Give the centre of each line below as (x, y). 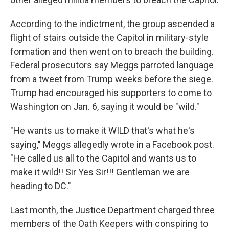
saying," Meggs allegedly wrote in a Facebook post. (112, 144)
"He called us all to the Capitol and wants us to (103, 158)
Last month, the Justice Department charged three (112, 210)
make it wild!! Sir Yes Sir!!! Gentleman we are (100, 172)
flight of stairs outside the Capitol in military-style (109, 37)
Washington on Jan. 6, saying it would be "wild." (105, 106)
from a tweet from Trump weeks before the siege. (112, 79)
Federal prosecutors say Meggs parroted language (112, 65)
